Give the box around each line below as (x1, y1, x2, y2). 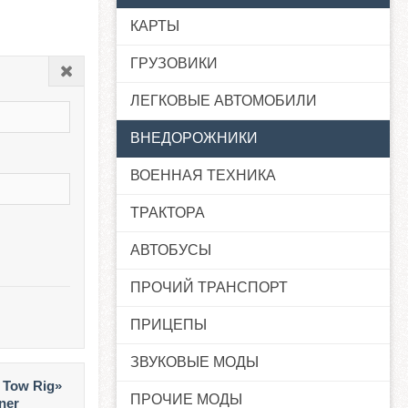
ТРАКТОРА (130, 205, 205, 221)
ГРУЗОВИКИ (130, 56, 218, 72)
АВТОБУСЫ (130, 242, 211, 259)
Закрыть (73, 65, 116, 78)
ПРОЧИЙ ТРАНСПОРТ (130, 280, 288, 296)
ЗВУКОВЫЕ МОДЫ (130, 354, 259, 371)
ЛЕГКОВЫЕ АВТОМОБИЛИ (130, 93, 317, 109)
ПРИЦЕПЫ (130, 317, 207, 333)
